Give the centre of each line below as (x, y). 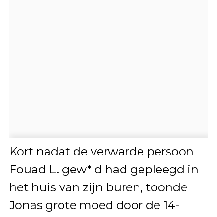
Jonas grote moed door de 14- (94, 205)
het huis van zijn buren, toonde (98, 187)
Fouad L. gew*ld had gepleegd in (104, 169)
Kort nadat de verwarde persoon (101, 151)
